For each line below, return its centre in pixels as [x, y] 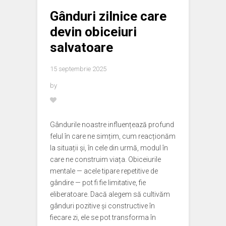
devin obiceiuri [93, 32]
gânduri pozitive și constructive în [102, 206]
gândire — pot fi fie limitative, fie [98, 183]
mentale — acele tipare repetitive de [104, 171]
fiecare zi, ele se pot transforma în [103, 217]
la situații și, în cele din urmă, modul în [109, 148]
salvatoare [81, 47]
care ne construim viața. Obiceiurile [105, 159]
